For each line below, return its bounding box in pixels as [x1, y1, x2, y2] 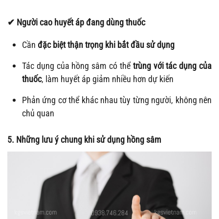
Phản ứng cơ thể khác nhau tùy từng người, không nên [22, 95, 212, 106]
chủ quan [22, 108, 54, 119]
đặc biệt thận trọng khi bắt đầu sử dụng [38, 40, 175, 50]
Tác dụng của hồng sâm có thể [22, 61, 133, 71]
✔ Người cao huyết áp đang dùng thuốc [7, 17, 145, 28]
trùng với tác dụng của [132, 61, 212, 71]
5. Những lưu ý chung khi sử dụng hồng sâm [7, 134, 161, 145]
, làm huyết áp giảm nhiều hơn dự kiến [42, 74, 174, 85]
